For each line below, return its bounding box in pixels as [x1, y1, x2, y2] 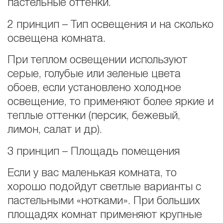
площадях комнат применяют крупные [7, 210, 202, 221]
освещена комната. [7, 33, 106, 44]
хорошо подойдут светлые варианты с [7, 182, 201, 193]
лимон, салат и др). [7, 125, 102, 135]
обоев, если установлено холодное [7, 83, 181, 94]
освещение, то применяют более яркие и [7, 97, 214, 108]
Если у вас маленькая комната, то [7, 168, 177, 179]
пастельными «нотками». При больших [7, 196, 200, 207]
